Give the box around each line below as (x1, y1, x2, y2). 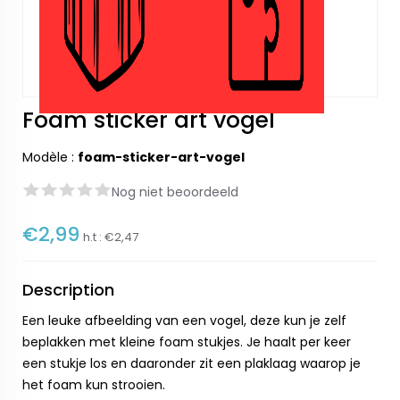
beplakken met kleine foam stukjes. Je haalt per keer (22, 333, 351, 351)
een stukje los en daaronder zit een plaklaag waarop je (22, 354, 361, 372)
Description (22, 279, 114, 301)
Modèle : (22, 148, 78, 166)
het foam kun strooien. (22, 376, 165, 394)
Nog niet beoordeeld (112, 183, 238, 201)
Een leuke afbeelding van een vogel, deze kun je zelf (22, 312, 346, 329)
